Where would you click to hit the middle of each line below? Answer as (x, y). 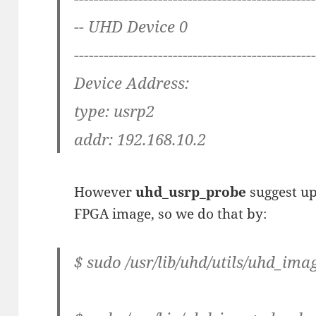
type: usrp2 (115, 111)
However (105, 192)
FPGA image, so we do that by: (171, 214)
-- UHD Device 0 (131, 26)
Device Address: (132, 83)
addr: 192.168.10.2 (140, 139)
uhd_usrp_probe (191, 192)
